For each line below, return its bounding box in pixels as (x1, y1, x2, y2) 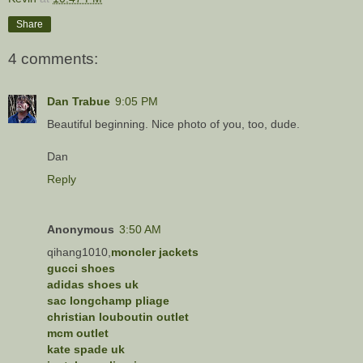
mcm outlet (47, 326, 109, 340)
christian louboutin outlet (47, 310, 189, 323)
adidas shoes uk (47, 277, 139, 291)
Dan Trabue (47, 94, 110, 108)
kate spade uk (47, 342, 125, 356)
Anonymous (47, 222, 114, 236)
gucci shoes (47, 261, 115, 275)
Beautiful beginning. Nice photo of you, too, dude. (47, 117, 300, 130)
